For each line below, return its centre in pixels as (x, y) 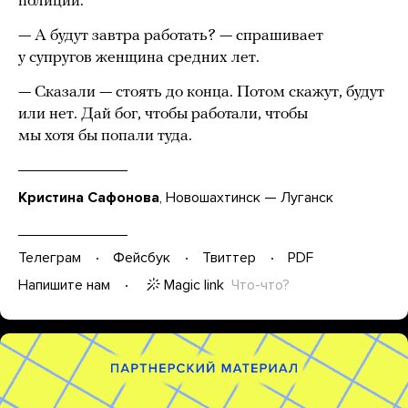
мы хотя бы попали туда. (105, 136)
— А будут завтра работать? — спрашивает (171, 36)
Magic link (194, 285)
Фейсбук (142, 258)
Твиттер (229, 258)
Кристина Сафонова (89, 197)
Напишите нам (64, 286)
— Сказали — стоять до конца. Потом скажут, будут (201, 92)
